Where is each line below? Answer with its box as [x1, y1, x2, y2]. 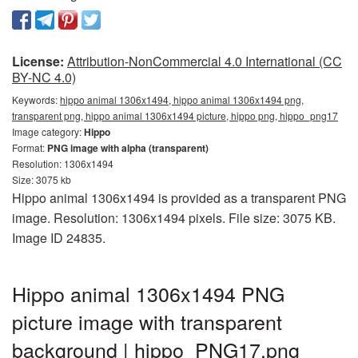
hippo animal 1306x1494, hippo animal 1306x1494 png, [60, 93, 304, 107]
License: [12, 52, 64, 71]
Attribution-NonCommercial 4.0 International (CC [67, 52, 342, 71]
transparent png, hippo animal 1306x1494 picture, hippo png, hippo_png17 [12, 109, 338, 123]
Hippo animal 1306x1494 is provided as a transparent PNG [12, 189, 346, 208]
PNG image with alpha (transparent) [47, 141, 209, 156]
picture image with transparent [12, 307, 282, 336]
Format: [12, 141, 47, 155]
